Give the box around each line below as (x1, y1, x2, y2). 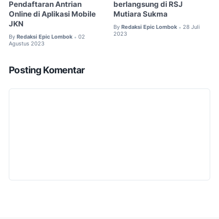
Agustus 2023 (9, 40, 44, 47)
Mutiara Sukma (113, 10, 168, 19)
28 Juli (183, 23, 200, 31)
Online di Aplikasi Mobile (9, 10, 96, 19)
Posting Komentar (9, 64, 85, 76)
